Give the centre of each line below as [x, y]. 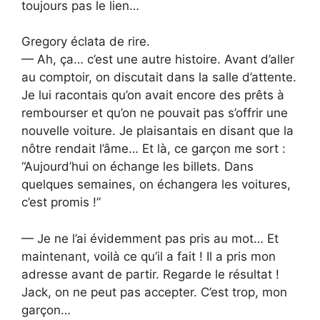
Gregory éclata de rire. [86, 42]
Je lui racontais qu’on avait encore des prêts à [153, 95]
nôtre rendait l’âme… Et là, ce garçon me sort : [154, 149]
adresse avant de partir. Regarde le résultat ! [150, 274]
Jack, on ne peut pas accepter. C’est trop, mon [154, 292]
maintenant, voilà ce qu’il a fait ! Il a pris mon [149, 256]
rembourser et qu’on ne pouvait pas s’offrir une [155, 113]
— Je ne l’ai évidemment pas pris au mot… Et [150, 238]
